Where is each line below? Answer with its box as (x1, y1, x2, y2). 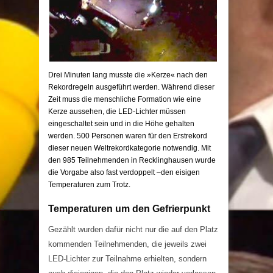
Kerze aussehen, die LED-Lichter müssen (48, 107, 186, 116)
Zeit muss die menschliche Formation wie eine (48, 94, 201, 104)
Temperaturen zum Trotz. (48, 180, 130, 189)
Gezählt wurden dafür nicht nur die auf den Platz (48, 224, 218, 234)
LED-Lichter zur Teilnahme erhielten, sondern (48, 253, 207, 263)
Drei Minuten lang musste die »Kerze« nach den (48, 70, 208, 79)
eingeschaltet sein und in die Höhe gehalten (48, 119, 194, 128)
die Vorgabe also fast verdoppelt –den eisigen (48, 168, 200, 177)
